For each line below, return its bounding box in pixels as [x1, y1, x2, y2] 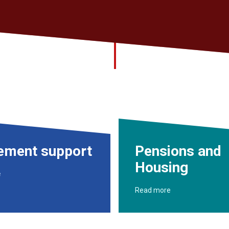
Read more [135, 186, 171, 194]
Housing [135, 159, 188, 176]
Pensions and [135, 143, 221, 159]
